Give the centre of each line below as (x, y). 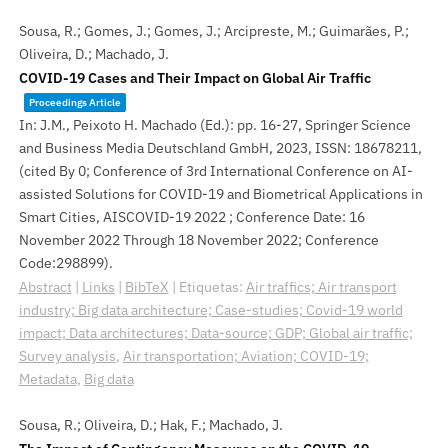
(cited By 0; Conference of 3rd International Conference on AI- (215, 171)
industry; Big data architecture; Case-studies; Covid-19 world (210, 310)
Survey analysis (67, 356)
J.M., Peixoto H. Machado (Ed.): (138, 125)
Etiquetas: (212, 287)
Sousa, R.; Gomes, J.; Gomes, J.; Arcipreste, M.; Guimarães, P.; (213, 31)
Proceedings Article (74, 102)
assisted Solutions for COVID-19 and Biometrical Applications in (220, 194)
